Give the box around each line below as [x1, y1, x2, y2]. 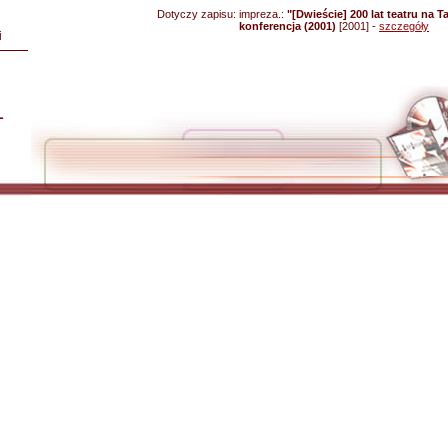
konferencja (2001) [239, 20, 336, 32]
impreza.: [239, 8, 287, 20]
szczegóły [379, 20, 429, 32]
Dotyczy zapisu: [157, 8, 239, 20]
